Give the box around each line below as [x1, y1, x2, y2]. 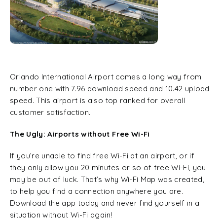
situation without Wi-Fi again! [10, 210, 112, 220]
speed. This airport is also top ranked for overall [10, 96, 185, 105]
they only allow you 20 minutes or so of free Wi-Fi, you [10, 163, 206, 172]
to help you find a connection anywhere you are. [10, 186, 183, 196]
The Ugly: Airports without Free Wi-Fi [10, 129, 150, 139]
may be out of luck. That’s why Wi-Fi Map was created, [10, 175, 205, 184]
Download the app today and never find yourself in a [10, 198, 200, 208]
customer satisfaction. [10, 108, 91, 117]
